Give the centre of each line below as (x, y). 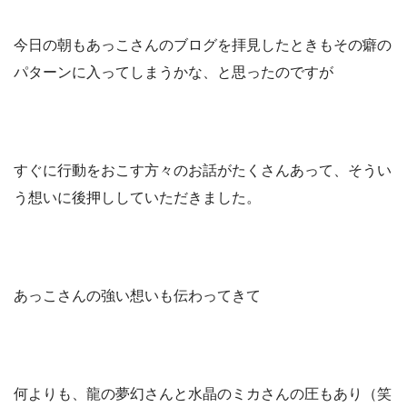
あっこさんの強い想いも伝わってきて (137, 295)
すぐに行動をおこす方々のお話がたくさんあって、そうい (203, 170)
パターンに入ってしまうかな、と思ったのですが (174, 72)
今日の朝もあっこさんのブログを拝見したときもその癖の (203, 45)
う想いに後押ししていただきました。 (137, 197)
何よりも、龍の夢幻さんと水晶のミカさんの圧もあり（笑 (203, 393)
